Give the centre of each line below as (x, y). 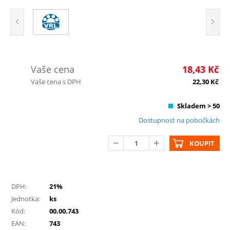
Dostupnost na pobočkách (179, 120)
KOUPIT (202, 143)
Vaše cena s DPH (56, 81)
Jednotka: (26, 198)
